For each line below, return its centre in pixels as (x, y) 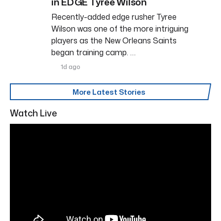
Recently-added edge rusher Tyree (114, 17)
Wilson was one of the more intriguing (120, 28)
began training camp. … (93, 52)
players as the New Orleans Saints (114, 40)
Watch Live (34, 113)
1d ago (70, 66)
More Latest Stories (109, 92)
